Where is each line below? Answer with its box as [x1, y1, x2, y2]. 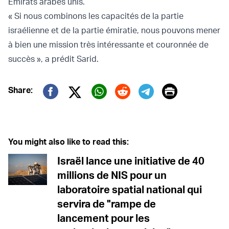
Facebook [42, 96, 112, 116]
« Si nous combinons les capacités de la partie [8, 10, 184, 21]
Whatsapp [91, 96, 162, 116]
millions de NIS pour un [57, 168, 167, 181]
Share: [8, 84, 33, 95]
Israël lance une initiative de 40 [57, 154, 204, 167]
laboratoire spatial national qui [57, 182, 202, 196]
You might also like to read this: [8, 136, 129, 147]
